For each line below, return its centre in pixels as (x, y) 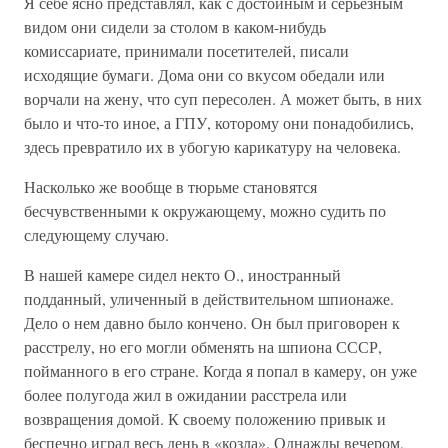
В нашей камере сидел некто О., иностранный (182, 274)
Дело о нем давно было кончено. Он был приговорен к (212, 322)
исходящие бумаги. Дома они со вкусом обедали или (204, 74)
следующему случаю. (96, 234)
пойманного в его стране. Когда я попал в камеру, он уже (220, 370)
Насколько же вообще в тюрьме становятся (170, 186)
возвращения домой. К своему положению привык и (205, 418)
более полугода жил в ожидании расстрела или (185, 394)
